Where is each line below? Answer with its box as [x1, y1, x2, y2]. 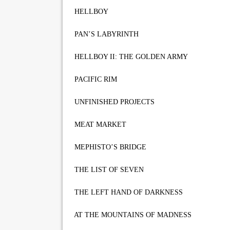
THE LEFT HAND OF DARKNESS [70, 188, 183, 196]
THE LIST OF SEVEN [70, 166, 144, 174]
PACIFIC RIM [70, 75, 117, 83]
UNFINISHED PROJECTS [70, 98, 155, 106]
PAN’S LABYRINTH [70, 30, 139, 38]
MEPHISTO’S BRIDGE [70, 143, 146, 151]
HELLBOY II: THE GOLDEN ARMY [70, 53, 188, 61]
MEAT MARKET [70, 121, 126, 128]
